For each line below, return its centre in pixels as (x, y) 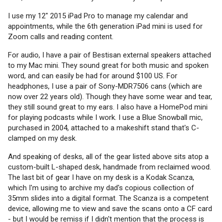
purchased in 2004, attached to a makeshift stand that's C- (104, 128)
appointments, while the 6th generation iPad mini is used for (105, 26)
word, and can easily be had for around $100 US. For (93, 76)
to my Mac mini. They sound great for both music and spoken (108, 65)
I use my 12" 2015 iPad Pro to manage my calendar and (98, 16)
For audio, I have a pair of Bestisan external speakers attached (110, 55)
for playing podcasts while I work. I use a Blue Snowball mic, (105, 117)
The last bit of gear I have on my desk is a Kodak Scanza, (101, 177)
